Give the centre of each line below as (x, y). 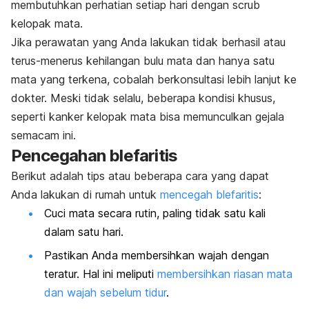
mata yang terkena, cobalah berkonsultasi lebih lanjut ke (154, 80)
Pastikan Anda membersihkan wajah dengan (157, 255)
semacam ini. (43, 136)
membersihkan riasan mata (225, 273)
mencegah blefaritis (209, 195)
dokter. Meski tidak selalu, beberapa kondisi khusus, (143, 98)
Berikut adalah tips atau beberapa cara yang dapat (140, 176)
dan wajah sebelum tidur (105, 292)
